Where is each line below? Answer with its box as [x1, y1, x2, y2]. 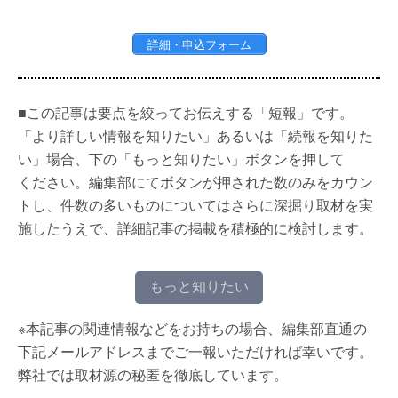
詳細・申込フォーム [147, 36, 251, 52]
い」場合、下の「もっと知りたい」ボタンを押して [18, 148, 345, 170]
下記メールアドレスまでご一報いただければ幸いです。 [18, 341, 373, 362]
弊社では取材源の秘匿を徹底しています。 [18, 364, 288, 386]
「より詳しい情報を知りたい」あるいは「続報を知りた [18, 125, 373, 147]
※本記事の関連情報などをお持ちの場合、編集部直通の [18, 318, 367, 339]
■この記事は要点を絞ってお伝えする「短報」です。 [18, 102, 354, 123]
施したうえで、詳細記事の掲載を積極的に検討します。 [18, 218, 373, 239]
